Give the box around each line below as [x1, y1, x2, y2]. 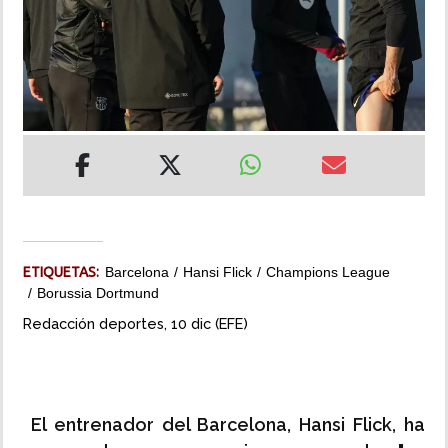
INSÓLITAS [15, 29, 88, 45]
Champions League [266, 264, 390, 281]
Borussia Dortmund [37, 285, 159, 302]
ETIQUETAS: [23, 264, 105, 281]
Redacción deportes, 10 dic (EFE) [23, 315, 248, 333]
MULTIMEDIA [15, 86, 102, 102]
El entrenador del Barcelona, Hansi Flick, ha [23, 414, 425, 436]
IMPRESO [15, 143, 79, 159]
